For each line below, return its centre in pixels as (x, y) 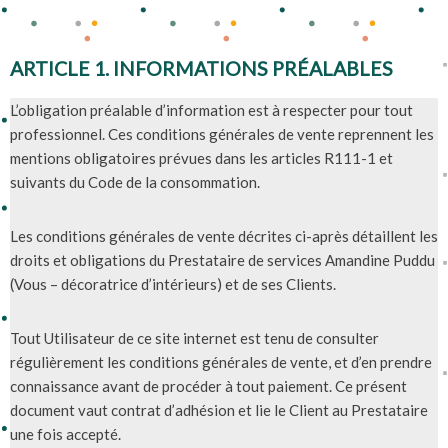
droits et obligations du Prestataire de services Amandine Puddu (222, 259)
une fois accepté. (65, 433)
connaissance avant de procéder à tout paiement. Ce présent (208, 385)
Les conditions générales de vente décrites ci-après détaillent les (224, 235)
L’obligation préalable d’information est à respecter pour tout (211, 109)
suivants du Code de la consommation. (135, 181)
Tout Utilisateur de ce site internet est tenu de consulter (194, 337)
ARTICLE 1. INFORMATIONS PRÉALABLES (201, 68)
